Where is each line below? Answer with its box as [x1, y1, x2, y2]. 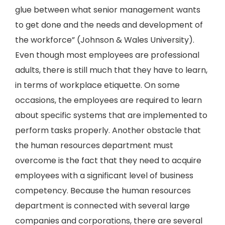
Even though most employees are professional [15, 49, 199, 61]
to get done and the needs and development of [15, 19, 203, 31]
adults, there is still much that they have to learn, [15, 64, 207, 76]
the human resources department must [15, 140, 173, 151]
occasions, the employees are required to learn [15, 94, 202, 106]
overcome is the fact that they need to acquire [15, 155, 201, 166]
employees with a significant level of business [15, 170, 193, 181]
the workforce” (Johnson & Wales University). [15, 34, 194, 46]
